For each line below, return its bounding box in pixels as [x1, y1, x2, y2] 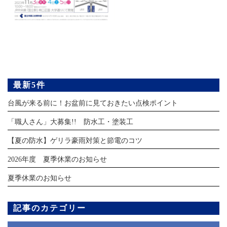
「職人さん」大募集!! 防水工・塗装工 [8, 118, 133, 126]
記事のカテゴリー [13, 204, 86, 213]
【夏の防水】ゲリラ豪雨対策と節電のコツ [8, 137, 142, 145]
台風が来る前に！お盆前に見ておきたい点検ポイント [8, 99, 178, 107]
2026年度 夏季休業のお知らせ [8, 156, 107, 164]
